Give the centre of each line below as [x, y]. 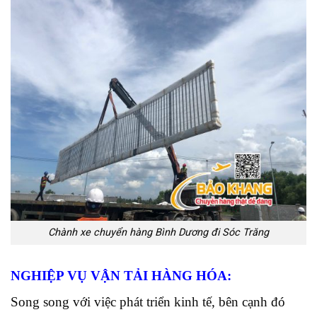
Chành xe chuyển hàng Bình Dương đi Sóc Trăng [158, 233]
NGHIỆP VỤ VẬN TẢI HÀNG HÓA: [121, 276]
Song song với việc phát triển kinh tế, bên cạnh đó [148, 301]
